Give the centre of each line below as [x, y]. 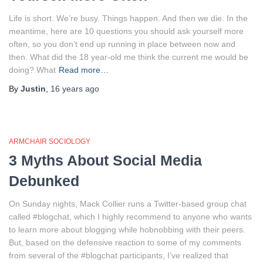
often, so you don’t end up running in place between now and [122, 44]
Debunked [44, 181]
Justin [33, 88]
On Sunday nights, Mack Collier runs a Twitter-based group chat [128, 203]
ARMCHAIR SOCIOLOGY [50, 141]
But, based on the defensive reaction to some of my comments [125, 242]
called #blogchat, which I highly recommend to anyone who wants [130, 216]
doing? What [32, 70]
